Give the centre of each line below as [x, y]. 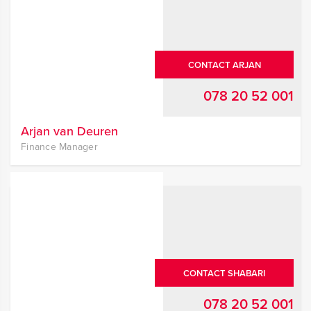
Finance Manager [59, 147]
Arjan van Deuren [69, 131]
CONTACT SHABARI [224, 273]
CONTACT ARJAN [224, 65]
